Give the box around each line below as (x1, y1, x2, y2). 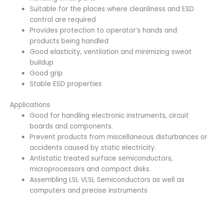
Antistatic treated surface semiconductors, (30, 153, 173, 163)
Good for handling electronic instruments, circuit (30, 110, 189, 120)
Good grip (30, 69, 63, 78)
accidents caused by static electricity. (30, 143, 157, 152)
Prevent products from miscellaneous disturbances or (30, 132, 208, 142)
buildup (30, 58, 54, 68)
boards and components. (30, 121, 113, 131)
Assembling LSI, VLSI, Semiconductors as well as (30, 175, 185, 184)
